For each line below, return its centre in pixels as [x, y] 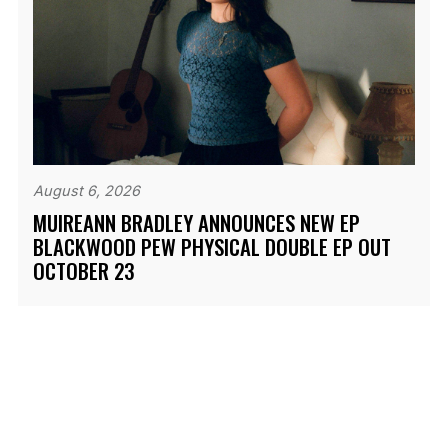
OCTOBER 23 [83, 270]
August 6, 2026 [86, 190]
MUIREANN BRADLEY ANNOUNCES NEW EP [196, 222]
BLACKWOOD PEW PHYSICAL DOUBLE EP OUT [211, 246]
